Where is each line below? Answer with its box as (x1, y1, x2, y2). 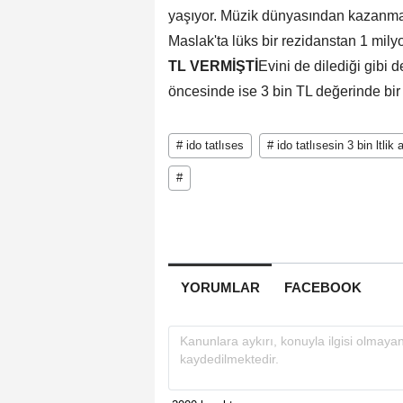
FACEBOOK (283, 279, 362, 295)
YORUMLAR (180, 279, 260, 295)
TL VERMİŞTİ (168, 58, 258, 74)
